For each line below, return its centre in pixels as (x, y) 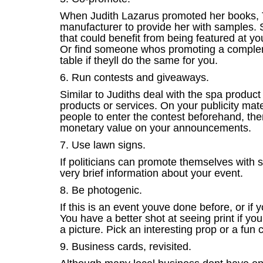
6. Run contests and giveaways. (134, 77)
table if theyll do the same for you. (139, 60)
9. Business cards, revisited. (126, 247)
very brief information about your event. (151, 173)
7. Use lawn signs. (103, 145)
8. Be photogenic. (101, 190)
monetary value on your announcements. (156, 128)
